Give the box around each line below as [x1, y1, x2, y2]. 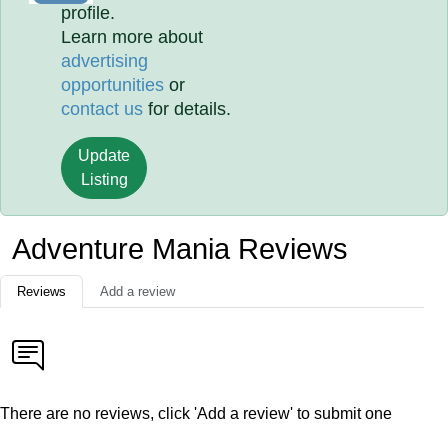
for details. [143, 99, 232, 119]
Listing [80, 171, 128, 188]
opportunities [61, 75, 165, 95]
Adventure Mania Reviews [12, 233, 348, 265]
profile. [61, 3, 116, 23]
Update [78, 147, 131, 164]
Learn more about [61, 27, 204, 47]
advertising [61, 51, 149, 71]
